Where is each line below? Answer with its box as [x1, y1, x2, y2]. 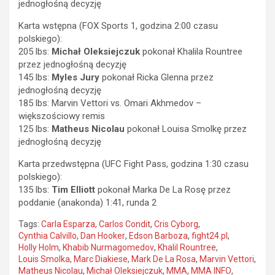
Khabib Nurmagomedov [63, 242, 154, 252]
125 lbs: [18, 123, 52, 134]
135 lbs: [18, 184, 52, 195]
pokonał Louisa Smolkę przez [125, 123, 247, 134]
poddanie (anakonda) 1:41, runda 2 [18, 196, 157, 208]
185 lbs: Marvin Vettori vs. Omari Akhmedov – [18, 97, 201, 109]
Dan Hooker [80, 230, 125, 241]
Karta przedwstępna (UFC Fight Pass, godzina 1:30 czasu [18, 158, 249, 169]
